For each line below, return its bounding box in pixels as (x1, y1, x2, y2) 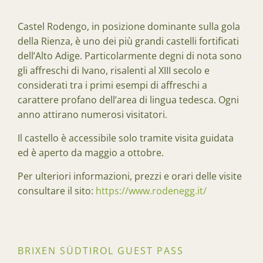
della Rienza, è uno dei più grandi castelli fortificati (18, 34, 239, 48)
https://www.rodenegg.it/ (96, 184, 207, 197)
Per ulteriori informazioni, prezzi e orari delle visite (18, 169, 242, 183)
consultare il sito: (18, 184, 96, 197)
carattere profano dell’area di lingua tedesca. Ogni (18, 93, 239, 106)
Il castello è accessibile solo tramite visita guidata (18, 131, 234, 144)
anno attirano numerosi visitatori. (18, 107, 167, 121)
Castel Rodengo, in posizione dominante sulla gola (18, 19, 240, 33)
